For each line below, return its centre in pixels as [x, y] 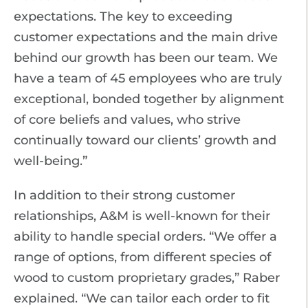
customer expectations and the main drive [146, 37]
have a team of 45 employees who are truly [148, 78]
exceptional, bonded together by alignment [149, 99]
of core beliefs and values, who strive [127, 119]
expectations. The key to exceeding [123, 16]
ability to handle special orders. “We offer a [145, 236]
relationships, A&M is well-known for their [142, 216]
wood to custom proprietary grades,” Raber [147, 277]
